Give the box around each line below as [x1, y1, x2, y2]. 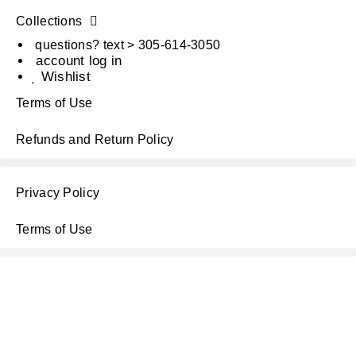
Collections [16, 14, 83, 28]
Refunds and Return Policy [16, 132, 174, 146]
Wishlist [41, 68, 91, 84]
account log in [36, 52, 122, 68]
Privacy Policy [16, 185, 100, 199]
